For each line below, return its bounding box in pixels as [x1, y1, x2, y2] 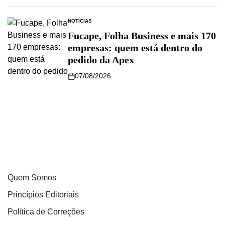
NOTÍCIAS [68, 18, 92, 24]
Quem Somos [8, 173, 56, 182]
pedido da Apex [68, 54, 134, 66]
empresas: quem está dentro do [68, 42, 202, 54]
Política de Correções [8, 207, 84, 216]
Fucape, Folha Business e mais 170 [68, 30, 216, 42]
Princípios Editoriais [8, 190, 79, 199]
